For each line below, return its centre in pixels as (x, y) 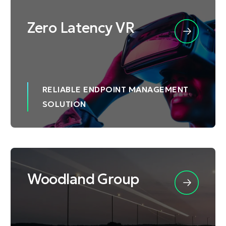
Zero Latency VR (80, 28)
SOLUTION (64, 104)
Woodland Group (83, 179)
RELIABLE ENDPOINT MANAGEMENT (115, 89)
